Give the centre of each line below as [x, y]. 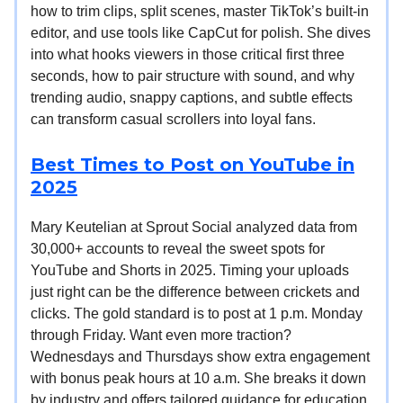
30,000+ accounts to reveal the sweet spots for [178, 249]
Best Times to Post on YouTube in [193, 165]
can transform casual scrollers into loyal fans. [173, 120]
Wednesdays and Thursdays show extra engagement [200, 357]
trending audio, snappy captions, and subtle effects [192, 98]
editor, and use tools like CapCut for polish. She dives [201, 33]
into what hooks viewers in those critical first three [188, 55]
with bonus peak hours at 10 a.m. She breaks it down [198, 379]
